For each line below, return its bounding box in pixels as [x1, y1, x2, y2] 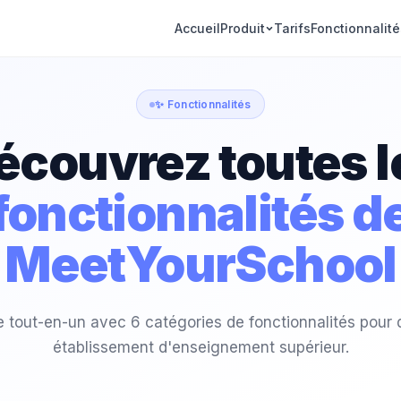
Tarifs [274, 20, 311, 36]
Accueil [175, 20, 220, 36]
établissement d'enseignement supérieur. [52, 338, 349, 356]
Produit [220, 20, 265, 36]
